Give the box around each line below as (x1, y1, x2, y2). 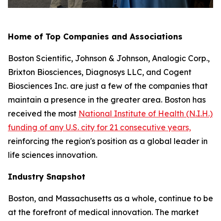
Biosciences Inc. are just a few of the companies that (8, 81, 208, 91)
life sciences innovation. (8, 150, 97, 160)
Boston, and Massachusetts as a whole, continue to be (8, 193, 213, 204)
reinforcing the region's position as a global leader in (8, 136, 208, 147)
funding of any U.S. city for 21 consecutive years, (8, 122, 191, 133)
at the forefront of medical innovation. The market (8, 207, 199, 218)
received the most (8, 109, 78, 119)
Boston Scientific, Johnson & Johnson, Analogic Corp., (8, 53, 210, 64)
